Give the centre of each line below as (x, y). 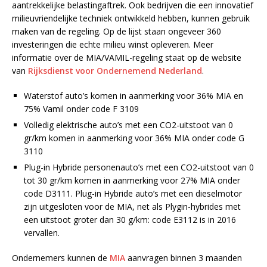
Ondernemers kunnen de (61, 257)
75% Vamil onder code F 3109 (81, 108)
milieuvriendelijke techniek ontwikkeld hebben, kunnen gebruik (131, 18)
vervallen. (42, 232)
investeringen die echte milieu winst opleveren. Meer (113, 44)
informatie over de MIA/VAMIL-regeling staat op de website (127, 57)
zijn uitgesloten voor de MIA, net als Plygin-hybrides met (132, 206)
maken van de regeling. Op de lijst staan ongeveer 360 (117, 31)
